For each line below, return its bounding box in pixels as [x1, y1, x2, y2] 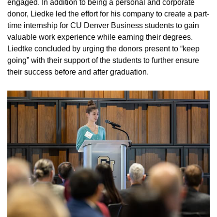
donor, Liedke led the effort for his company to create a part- [7, 9, 209, 18]
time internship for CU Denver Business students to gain [7, 21, 199, 30]
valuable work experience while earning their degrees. [7, 32, 193, 41]
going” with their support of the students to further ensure [7, 56, 199, 64]
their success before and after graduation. [7, 67, 149, 76]
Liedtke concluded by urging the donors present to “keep [7, 44, 200, 53]
